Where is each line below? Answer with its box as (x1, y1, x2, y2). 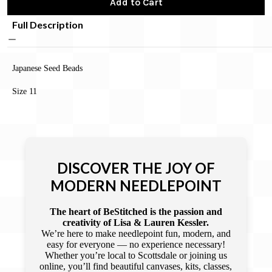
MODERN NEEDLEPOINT (50, 176, 222, 194)
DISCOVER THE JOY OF (56, 158, 215, 177)
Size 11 (12, 86, 37, 96)
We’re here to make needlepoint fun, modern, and (41, 228, 231, 239)
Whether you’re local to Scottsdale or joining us (44, 250, 227, 260)
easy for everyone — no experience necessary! (46, 239, 225, 250)
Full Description (12, 18, 83, 30)
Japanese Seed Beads (12, 63, 83, 73)
